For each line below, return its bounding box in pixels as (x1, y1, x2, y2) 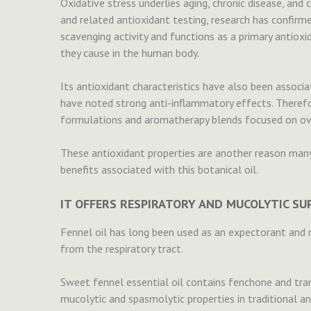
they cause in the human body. (60, 46, 201, 60)
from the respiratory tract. (60, 242, 185, 256)
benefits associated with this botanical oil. (60, 162, 258, 177)
